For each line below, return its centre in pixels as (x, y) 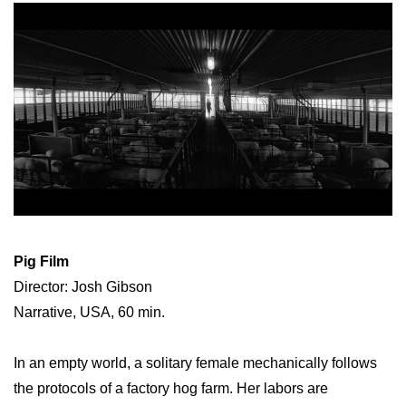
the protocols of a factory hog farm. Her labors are (171, 389)
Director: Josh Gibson (83, 287)
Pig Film (41, 262)
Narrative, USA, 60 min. (89, 313)
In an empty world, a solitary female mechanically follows (195, 363)
